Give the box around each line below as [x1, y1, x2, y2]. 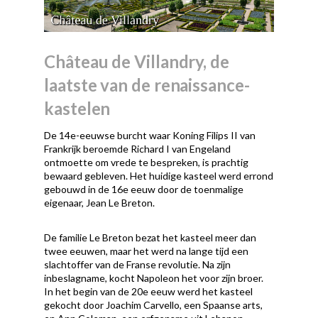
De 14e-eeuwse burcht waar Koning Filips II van [44, 129, 256, 142]
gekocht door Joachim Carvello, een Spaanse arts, [44, 299, 263, 312]
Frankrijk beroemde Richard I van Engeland [44, 143, 231, 155]
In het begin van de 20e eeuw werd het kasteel [44, 285, 253, 298]
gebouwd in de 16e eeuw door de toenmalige [44, 183, 244, 196]
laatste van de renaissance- [44, 75, 250, 96]
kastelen [44, 98, 111, 119]
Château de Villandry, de [44, 51, 229, 72]
